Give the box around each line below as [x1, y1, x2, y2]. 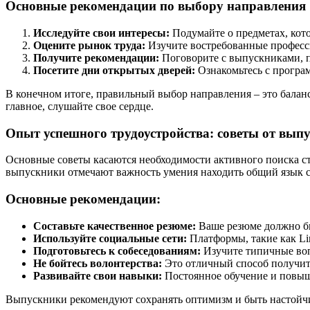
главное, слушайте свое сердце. [6, 100, 154, 112]
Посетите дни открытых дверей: [33, 64, 195, 76]
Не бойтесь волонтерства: [33, 257, 162, 269]
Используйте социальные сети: [33, 232, 187, 244]
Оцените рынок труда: [33, 39, 145, 51]
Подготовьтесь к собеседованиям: [33, 244, 201, 257]
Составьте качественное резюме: [33, 219, 196, 232]
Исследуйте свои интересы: [33, 26, 170, 39]
